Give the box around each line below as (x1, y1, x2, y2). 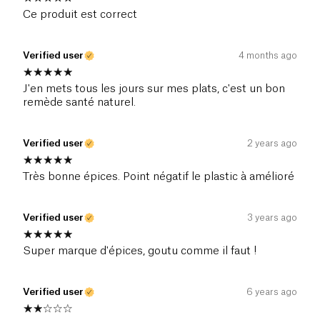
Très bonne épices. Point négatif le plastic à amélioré (23, 171, 294, 183)
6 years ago (246, 287, 297, 297)
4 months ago (239, 51, 297, 61)
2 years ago (247, 139, 297, 149)
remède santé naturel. (23, 97, 136, 109)
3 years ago (247, 213, 297, 223)
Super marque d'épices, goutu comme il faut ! (23, 246, 256, 257)
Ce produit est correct (23, 9, 137, 21)
